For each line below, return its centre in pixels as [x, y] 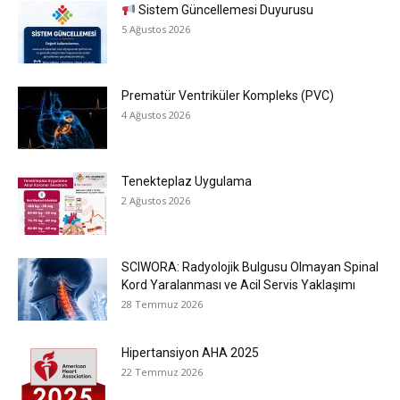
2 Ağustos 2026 [156, 201]
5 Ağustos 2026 [156, 29]
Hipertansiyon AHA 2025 [190, 353]
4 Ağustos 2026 [156, 115]
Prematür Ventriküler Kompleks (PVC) [228, 96]
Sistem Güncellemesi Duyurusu [224, 10]
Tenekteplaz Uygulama [187, 182]
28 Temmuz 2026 [162, 304]
